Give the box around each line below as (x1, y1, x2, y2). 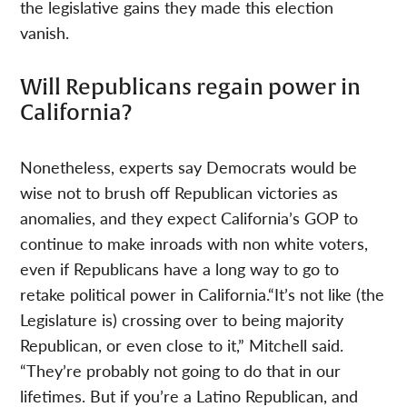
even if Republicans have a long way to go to (20, 257, 340, 281)
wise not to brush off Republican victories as (20, 181, 339, 204)
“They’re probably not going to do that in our (20, 359, 342, 382)
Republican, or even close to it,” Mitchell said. (20, 333, 344, 357)
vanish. (20, 21, 70, 45)
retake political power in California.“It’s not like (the (20, 283, 385, 306)
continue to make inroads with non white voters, (20, 232, 369, 255)
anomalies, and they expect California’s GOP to (20, 206, 359, 230)
